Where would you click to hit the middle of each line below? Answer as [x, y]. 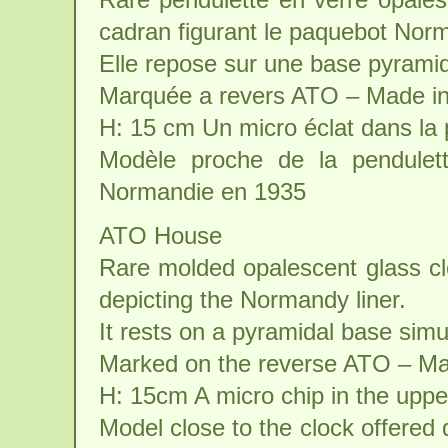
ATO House [160, 235]
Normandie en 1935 [202, 191]
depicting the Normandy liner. [252, 299]
